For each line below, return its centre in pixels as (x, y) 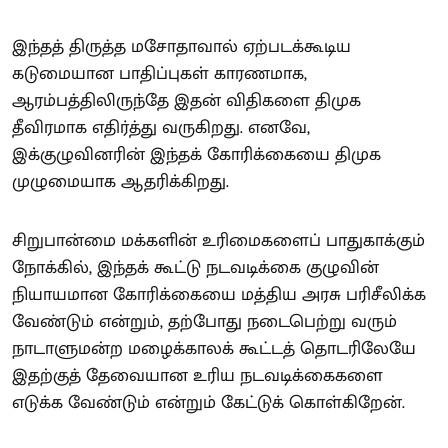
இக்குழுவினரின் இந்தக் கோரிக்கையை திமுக (196, 155)
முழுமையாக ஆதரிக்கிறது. (120, 182)
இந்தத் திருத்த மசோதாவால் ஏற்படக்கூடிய (181, 47)
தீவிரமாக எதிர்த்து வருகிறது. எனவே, (161, 128)
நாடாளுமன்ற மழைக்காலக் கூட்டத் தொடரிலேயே (214, 349)
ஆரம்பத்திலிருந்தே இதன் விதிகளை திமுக (186, 101)
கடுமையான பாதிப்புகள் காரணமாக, (159, 74)
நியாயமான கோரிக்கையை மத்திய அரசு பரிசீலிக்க (219, 295)
